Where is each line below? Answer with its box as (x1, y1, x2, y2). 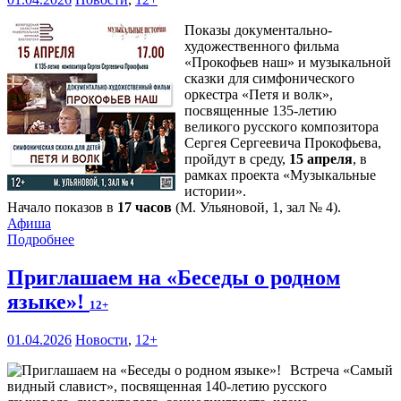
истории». (184, 183, 246, 200)
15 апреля (289, 151, 353, 167)
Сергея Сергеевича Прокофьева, (184, 135, 381, 151)
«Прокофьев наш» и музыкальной (184, 55, 391, 71)
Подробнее (7, 232, 74, 248)
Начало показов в (7, 200, 117, 216)
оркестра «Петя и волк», (184, 87, 333, 103)
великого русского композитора (184, 119, 379, 135)
